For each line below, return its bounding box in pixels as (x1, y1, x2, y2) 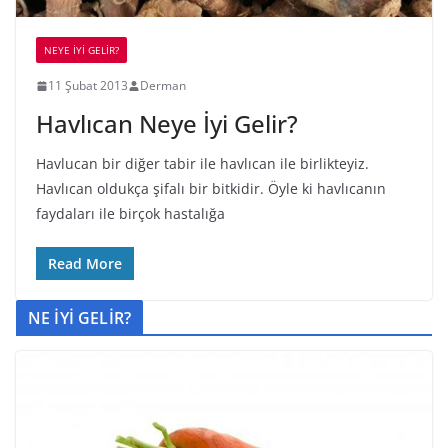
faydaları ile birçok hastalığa (36, 204, 225, 224)
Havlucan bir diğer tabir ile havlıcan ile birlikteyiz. (36, 154, 369, 174)
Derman (140, 77, 186, 95)
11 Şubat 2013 (48, 77, 128, 95)
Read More (48, 254, 122, 274)
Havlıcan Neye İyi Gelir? (36, 107, 298, 141)
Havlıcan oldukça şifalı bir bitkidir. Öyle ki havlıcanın (36, 179, 386, 199)
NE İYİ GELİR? (28, 307, 132, 330)
